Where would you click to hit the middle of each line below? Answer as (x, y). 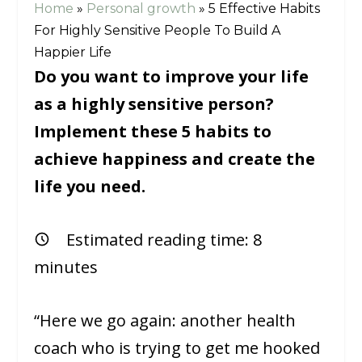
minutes (66, 267)
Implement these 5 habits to (153, 132)
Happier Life (73, 53)
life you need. (90, 187)
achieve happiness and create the (175, 159)
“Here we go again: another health (165, 321)
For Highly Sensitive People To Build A (158, 31)
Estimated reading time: (160, 240)
